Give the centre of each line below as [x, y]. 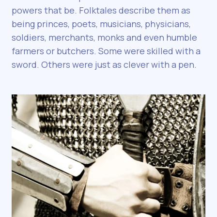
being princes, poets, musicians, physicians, [101, 24]
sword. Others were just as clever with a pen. [104, 65]
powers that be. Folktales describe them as [101, 10]
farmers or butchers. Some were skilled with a [106, 51]
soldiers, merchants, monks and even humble [104, 38]
